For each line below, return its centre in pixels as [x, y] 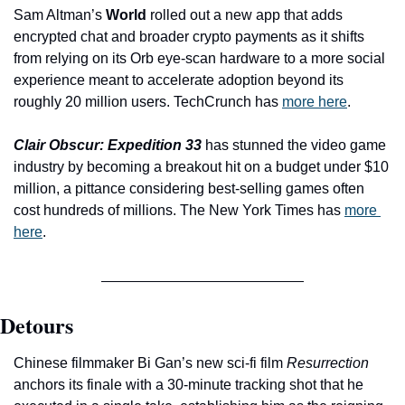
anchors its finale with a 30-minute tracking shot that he [188, 384]
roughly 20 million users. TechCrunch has [148, 101]
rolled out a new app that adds [245, 14]
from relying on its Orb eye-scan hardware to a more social [199, 58]
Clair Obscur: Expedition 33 [108, 145]
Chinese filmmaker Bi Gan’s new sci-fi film [150, 363]
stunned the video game [309, 145]
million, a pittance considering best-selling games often [189, 188]
